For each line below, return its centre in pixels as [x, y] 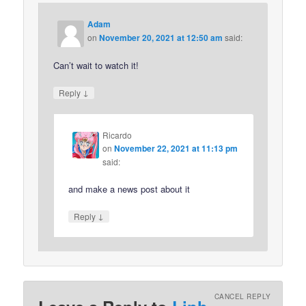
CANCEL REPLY [242, 297]
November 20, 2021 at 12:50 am [161, 38]
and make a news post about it [129, 189]
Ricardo [117, 135]
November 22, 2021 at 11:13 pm [176, 148]
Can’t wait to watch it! [96, 66]
